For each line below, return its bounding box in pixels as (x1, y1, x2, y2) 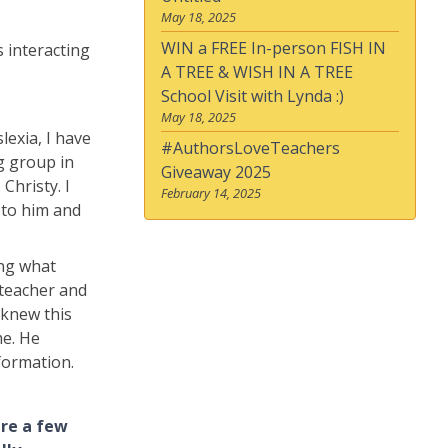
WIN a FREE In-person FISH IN (161, 36, 386, 59)
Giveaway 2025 (161, 160, 271, 183)
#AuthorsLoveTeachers (161, 136, 340, 159)
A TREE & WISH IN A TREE (161, 60, 353, 83)
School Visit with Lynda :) (161, 84, 344, 107)
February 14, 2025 (161, 183, 261, 202)
